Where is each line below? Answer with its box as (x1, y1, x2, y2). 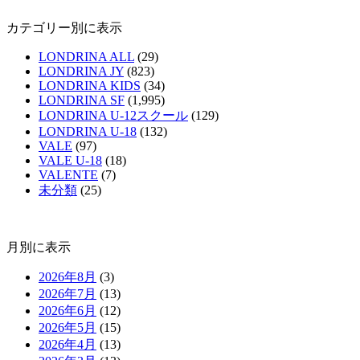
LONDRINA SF (39, 92, 125, 107)
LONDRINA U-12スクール (39, 108, 188, 122)
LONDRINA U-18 (39, 124, 137, 138)
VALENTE (39, 167, 98, 182)
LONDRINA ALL (39, 49, 134, 63)
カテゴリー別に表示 (6, 20, 122, 35)
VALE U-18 (39, 153, 102, 167)
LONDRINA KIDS (39, 78, 141, 92)
